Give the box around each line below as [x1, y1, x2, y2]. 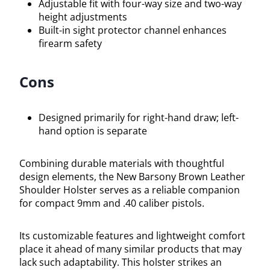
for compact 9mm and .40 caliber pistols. [19, 196, 204, 210]
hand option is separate [39, 124, 147, 137]
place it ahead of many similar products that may [19, 242, 242, 256]
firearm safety [39, 36, 102, 50]
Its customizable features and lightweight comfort [19, 228, 245, 242]
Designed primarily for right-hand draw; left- [39, 110, 239, 124]
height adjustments [39, 10, 127, 24]
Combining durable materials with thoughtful [19, 156, 224, 170]
